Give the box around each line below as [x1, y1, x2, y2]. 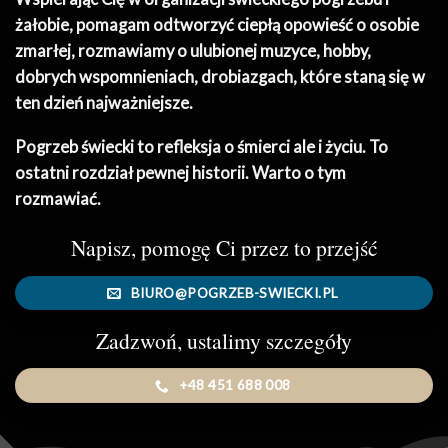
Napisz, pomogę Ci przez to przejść [70, 233, 378, 263]
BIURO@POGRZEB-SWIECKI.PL [130, 284, 339, 301]
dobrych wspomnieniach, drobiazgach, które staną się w [15, 66, 425, 87]
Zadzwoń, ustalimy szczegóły [96, 325, 352, 355]
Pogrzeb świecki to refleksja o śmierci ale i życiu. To [15, 137, 388, 158]
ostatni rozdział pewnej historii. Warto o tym [15, 163, 346, 184]
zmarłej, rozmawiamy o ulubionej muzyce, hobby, [15, 40, 371, 61]
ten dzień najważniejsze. [15, 92, 193, 113]
